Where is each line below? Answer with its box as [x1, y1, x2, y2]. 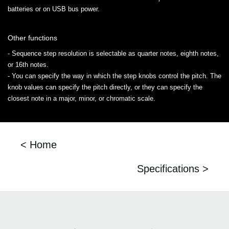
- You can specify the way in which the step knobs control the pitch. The [8, 72, 221, 80]
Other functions [8, 34, 57, 42]
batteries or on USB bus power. [8, 5, 100, 13]
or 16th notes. [8, 61, 49, 69]
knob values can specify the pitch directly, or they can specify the [8, 83, 202, 91]
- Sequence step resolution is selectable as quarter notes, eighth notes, [8, 50, 219, 58]
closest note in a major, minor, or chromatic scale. [8, 95, 155, 103]
